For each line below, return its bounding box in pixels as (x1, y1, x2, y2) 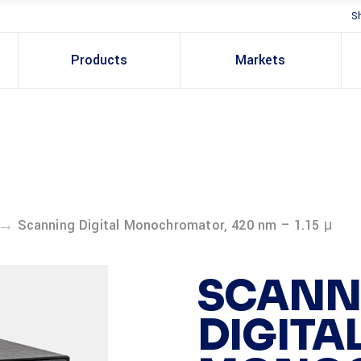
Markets (235, 51, 286, 69)
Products (70, 51, 127, 69)
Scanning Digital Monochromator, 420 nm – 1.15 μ (17, 216, 332, 234)
